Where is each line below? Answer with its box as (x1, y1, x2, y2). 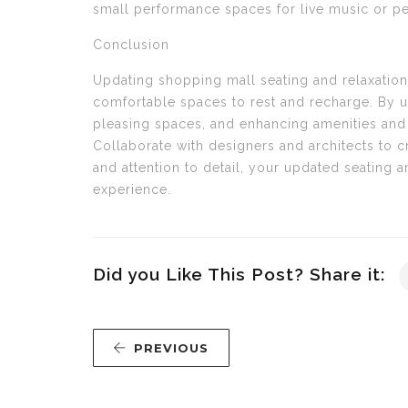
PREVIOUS (134, 341, 209, 355)
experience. (93, 182, 171, 197)
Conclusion (93, 37, 169, 52)
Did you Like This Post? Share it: (93, 264, 385, 284)
